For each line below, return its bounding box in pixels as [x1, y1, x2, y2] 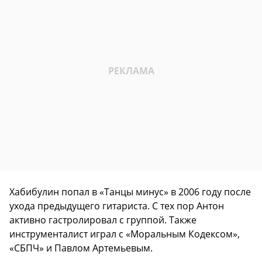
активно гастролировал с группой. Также [9, 213, 196, 227]
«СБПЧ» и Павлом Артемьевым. [9, 242, 153, 255]
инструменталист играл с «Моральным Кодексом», [9, 227, 240, 241]
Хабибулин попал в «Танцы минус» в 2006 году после [9, 185, 251, 199]
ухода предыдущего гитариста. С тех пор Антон [9, 199, 224, 213]
